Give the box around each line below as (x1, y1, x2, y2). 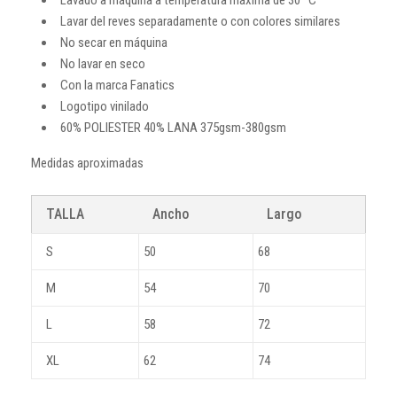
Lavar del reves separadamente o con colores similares (60, 12, 340, 29)
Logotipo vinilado (60, 97, 149, 114)
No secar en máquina (60, 34, 167, 51)
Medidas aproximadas (31, 154, 144, 171)
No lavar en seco (60, 55, 145, 72)
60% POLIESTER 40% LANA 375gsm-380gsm (60, 119, 286, 136)
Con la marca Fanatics (60, 76, 175, 93)
